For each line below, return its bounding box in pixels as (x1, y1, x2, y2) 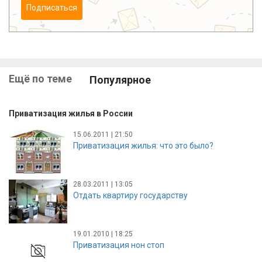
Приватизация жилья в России (9, 108, 133, 118)
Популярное (89, 73, 151, 86)
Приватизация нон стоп (73, 240, 164, 250)
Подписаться (26, 2, 77, 12)
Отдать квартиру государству (73, 191, 188, 201)
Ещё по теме (9, 72, 72, 85)
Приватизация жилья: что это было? (73, 141, 213, 151)
